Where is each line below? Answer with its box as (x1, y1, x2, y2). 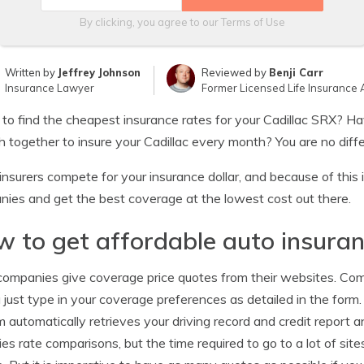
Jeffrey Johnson (58, 66, 141, 79)
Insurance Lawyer (5, 81, 95, 94)
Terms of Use (220, 15, 285, 28)
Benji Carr (268, 66, 323, 79)
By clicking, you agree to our (79, 15, 221, 28)
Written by (5, 66, 58, 79)
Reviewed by (201, 66, 269, 79)
